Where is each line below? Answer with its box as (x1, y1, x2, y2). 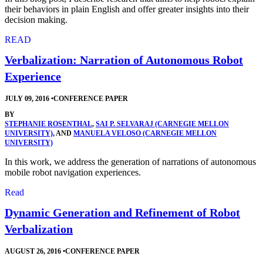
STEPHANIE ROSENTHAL (5, 120, 92, 129)
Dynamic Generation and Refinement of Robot (5, 206, 240, 220)
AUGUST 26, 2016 (5, 247, 63, 256)
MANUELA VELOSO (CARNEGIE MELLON (73, 129, 217, 138)
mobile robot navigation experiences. (5, 167, 141, 178)
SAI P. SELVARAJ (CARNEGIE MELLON (96, 120, 229, 129)
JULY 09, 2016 (5, 95, 51, 103)
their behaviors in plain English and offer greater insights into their (5, 4, 249, 14)
